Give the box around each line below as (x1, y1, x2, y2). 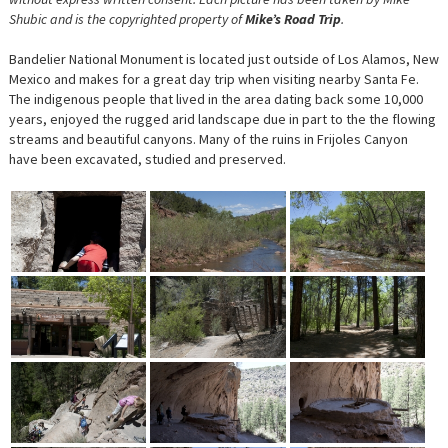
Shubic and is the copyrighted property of (8, 10, 245, 29)
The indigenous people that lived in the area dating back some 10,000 (8, 90, 423, 109)
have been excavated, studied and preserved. (8, 150, 286, 169)
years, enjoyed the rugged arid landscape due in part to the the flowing (8, 110, 436, 129)
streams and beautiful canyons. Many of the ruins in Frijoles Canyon (8, 130, 408, 149)
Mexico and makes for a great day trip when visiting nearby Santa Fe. (8, 70, 419, 89)
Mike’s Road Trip (244, 10, 341, 29)
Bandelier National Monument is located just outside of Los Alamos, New (8, 50, 439, 69)
